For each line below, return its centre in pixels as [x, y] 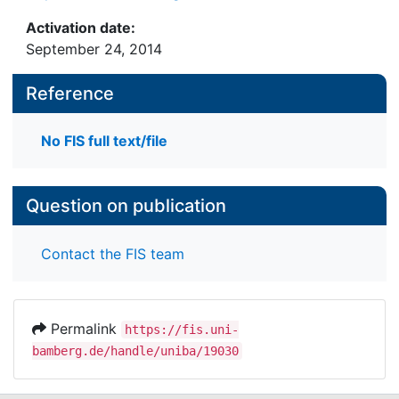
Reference [70, 94]
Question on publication [126, 206]
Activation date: [81, 28]
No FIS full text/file [104, 141]
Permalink [84, 328]
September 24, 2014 [94, 49]
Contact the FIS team [113, 253]
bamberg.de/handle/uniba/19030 [135, 350]
